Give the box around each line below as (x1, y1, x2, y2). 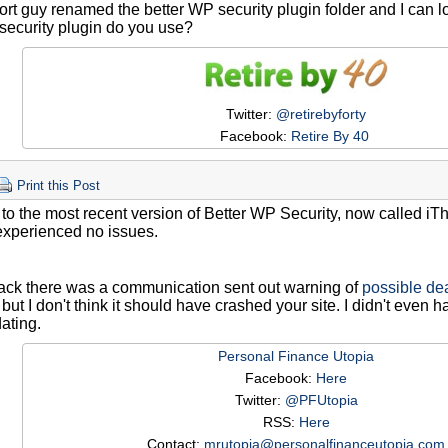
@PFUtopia (284, 392, 358, 409)
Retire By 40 (290, 128, 373, 145)
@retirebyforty (276, 106, 366, 123)
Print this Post (17, 179, 100, 194)
